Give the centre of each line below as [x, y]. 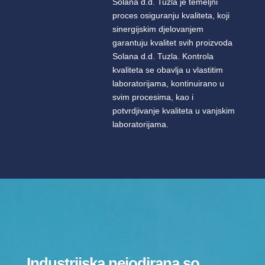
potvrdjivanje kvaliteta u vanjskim [173, 111]
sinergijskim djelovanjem [158, 29]
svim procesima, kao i [153, 97]
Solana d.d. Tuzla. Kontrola [163, 56]
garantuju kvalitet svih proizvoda [172, 43]
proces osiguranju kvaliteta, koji [171, 16]
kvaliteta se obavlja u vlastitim [167, 70]
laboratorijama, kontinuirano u [168, 84]
